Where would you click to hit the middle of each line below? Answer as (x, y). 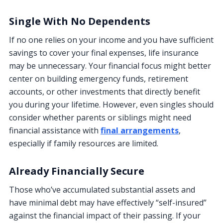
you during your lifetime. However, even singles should (111, 104)
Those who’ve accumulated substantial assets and (102, 189)
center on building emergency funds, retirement (99, 78)
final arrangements (140, 130)
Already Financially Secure (77, 171)
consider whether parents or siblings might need (100, 117)
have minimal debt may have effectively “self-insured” (108, 202)
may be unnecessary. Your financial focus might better (110, 65)
